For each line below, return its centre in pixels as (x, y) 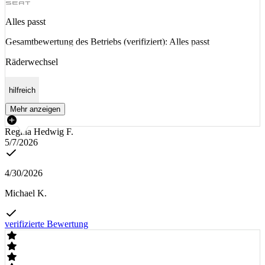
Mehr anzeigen (35, 109)
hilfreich (22, 90)
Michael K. (26, 193)
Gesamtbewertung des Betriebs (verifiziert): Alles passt (107, 42)
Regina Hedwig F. (39, 131)
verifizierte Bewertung (46, 224)
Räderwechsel (32, 62)
